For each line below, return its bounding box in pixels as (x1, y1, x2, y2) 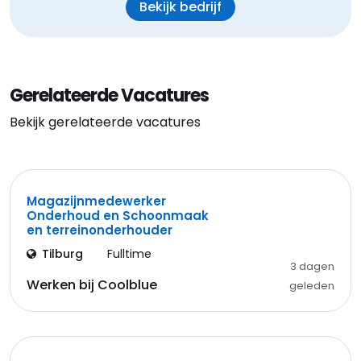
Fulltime (107, 246, 151, 262)
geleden (288, 278, 334, 293)
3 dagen (289, 259, 334, 274)
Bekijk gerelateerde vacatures (10, 113, 201, 131)
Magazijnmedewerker (27, 193, 166, 210)
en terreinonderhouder (27, 222, 172, 239)
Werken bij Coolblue (27, 276, 157, 294)
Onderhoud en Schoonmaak (27, 207, 209, 224)
